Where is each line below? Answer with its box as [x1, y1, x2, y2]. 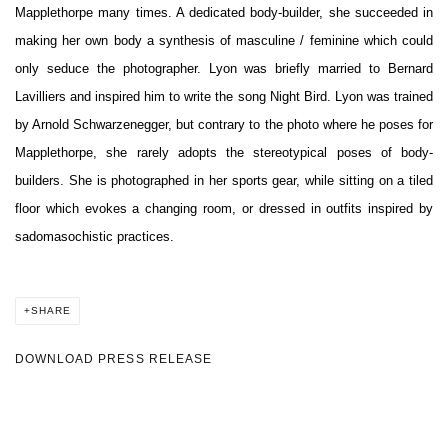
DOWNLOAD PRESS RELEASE [15, 353, 212, 366]
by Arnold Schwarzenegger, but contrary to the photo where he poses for [15, 117, 433, 133]
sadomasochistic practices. [15, 229, 174, 245]
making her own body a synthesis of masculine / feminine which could [15, 33, 433, 49]
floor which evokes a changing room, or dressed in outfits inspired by [15, 201, 433, 217]
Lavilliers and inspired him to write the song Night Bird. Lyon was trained [15, 89, 433, 105]
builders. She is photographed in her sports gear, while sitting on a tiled [15, 173, 433, 189]
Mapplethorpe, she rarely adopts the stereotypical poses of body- [15, 145, 433, 161]
